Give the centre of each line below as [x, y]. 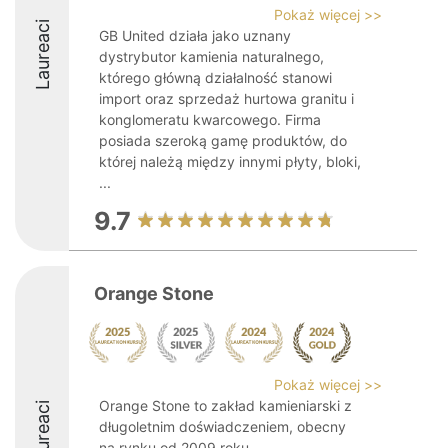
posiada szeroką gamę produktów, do [223, 140]
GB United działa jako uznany [195, 35]
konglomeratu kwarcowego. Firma [210, 119]
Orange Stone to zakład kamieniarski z [225, 405]
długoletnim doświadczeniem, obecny [222, 426]
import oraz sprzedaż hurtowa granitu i [226, 98]
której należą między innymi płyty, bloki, [230, 161]
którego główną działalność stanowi [215, 77]
